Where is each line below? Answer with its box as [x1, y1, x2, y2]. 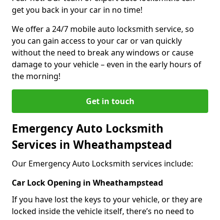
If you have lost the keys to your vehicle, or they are [12, 193, 202, 205]
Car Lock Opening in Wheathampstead [12, 177, 165, 188]
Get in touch [85, 95, 135, 107]
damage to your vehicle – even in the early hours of [12, 58, 201, 70]
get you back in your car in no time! [12, 4, 142, 15]
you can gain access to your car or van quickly [12, 35, 182, 46]
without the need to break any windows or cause [12, 47, 193, 58]
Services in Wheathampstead [12, 137, 175, 152]
